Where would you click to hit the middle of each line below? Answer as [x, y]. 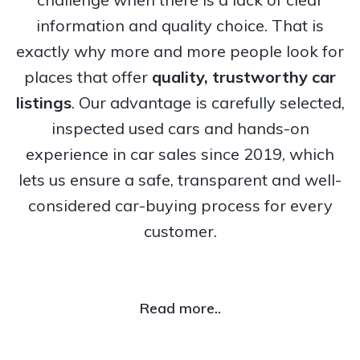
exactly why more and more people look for [180, 51]
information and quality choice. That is [180, 25]
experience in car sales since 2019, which [180, 153]
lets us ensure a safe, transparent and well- [180, 179]
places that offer [88, 76]
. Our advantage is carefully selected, [208, 102]
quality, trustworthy [232, 76]
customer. [180, 231]
